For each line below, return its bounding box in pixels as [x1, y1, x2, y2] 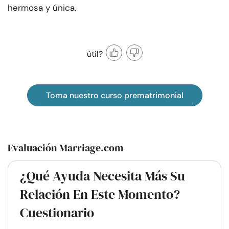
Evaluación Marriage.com [8, 141, 123, 155]
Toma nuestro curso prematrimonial [45, 90, 184, 101]
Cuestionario [20, 203, 94, 222]
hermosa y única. [8, 2, 76, 14]
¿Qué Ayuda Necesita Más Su [20, 167, 185, 186]
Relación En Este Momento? [20, 185, 180, 204]
